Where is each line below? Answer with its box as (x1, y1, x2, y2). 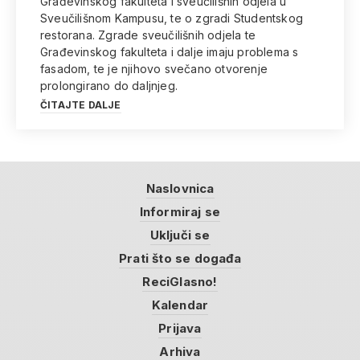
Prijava (158, 321, 202, 336)
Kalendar (151, 297, 209, 313)
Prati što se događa (119, 251, 241, 266)
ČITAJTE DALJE (40, 99, 121, 111)
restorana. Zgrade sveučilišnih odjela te (40, 28, 256, 42)
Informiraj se (139, 204, 221, 219)
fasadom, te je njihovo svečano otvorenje (40, 62, 268, 76)
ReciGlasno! (142, 274, 218, 289)
